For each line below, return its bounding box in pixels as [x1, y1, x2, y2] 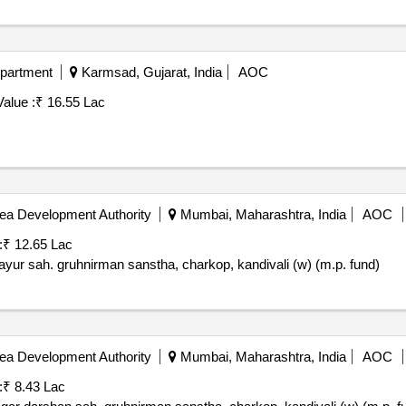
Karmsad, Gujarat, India [77, 64, 222, 80]
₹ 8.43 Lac [2, 379, 65, 394]
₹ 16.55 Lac [34, 94, 105, 110]
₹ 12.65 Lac [2, 237, 72, 252]
